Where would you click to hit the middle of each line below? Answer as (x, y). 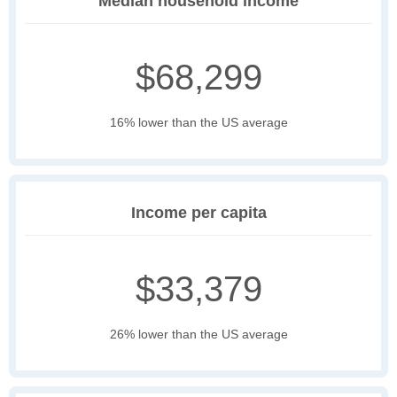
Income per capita (198, 213)
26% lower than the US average (198, 335)
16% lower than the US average (198, 123)
